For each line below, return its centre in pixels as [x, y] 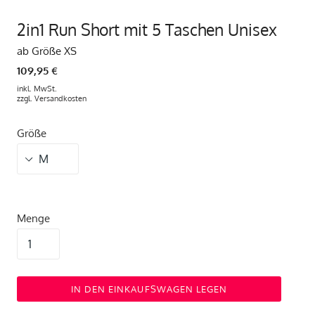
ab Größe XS [47, 51]
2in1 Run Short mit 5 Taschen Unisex [147, 29]
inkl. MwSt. [37, 89]
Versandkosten [60, 99]
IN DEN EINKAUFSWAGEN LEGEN [149, 289]
